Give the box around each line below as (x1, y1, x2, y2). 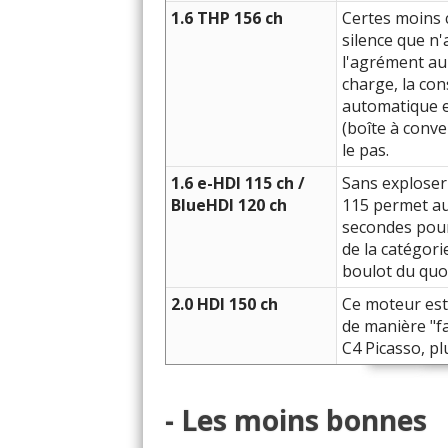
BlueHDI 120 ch (171, 194, 287, 216)
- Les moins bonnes (165, 400, 427, 439)
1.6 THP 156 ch (171, 7, 283, 29)
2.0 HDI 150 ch (171, 293, 278, 315)
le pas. (342, 139, 389, 161)
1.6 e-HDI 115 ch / (171, 172, 305, 194)
